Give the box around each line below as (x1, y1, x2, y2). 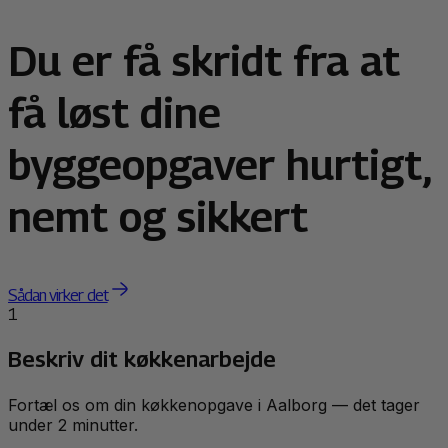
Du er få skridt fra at (8, 35, 400, 86)
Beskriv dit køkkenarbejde (8, 346, 276, 373)
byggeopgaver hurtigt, (8, 139, 430, 190)
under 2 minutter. (8, 415, 138, 436)
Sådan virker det (8, 286, 108, 306)
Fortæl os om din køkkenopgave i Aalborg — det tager (8, 395, 420, 416)
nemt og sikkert (8, 191, 308, 242)
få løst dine (8, 87, 221, 138)
